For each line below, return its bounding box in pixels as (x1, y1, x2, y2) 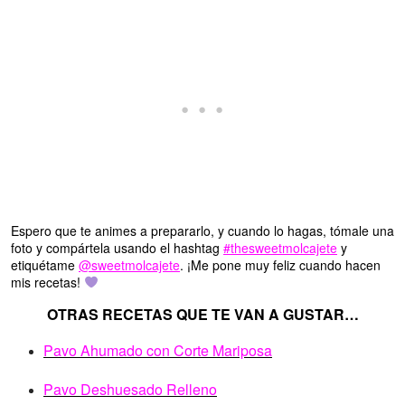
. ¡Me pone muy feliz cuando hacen (180, 256, 381, 275)
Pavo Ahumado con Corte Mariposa (43, 340, 272, 362)
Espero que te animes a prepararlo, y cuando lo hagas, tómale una (11, 221, 394, 240)
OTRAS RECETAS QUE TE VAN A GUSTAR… (46, 304, 359, 325)
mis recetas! (11, 273, 84, 292)
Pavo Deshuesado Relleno (43, 379, 217, 400)
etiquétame (11, 256, 79, 275)
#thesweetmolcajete (223, 239, 337, 258)
